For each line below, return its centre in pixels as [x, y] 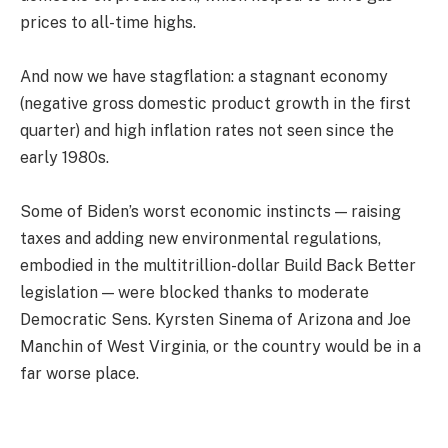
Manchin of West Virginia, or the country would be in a [220, 347]
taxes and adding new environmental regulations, [200, 239]
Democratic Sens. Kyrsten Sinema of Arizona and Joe [215, 320]
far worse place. [79, 374]
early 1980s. [64, 158]
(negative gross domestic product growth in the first [215, 104]
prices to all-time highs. [108, 23]
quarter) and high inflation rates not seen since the [207, 131]
